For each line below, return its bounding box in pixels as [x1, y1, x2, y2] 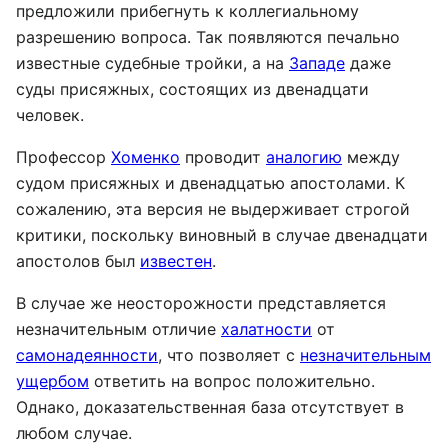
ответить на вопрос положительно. [89, 370, 375, 391]
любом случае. [16, 422, 132, 443]
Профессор [16, 146, 111, 167]
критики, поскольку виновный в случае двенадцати [16, 224, 428, 245]
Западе [289, 52, 345, 73]
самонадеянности [16, 344, 158, 365]
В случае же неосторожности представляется [16, 292, 386, 313]
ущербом [16, 370, 89, 391]
